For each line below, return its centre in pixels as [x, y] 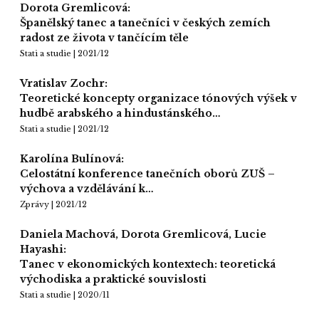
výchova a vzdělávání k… [87, 189]
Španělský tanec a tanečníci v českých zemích [145, 23]
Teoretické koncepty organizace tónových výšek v [158, 99]
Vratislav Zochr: [64, 84]
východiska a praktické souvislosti [113, 279]
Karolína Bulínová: [72, 159]
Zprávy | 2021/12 [53, 205]
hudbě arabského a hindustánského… [120, 114]
